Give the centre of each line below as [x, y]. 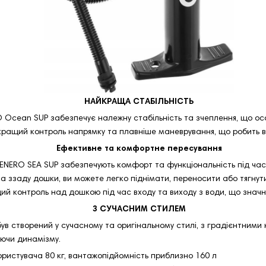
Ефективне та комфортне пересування [139, 149]
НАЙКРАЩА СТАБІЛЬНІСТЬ [139, 102]
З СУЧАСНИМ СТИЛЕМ [139, 209]
